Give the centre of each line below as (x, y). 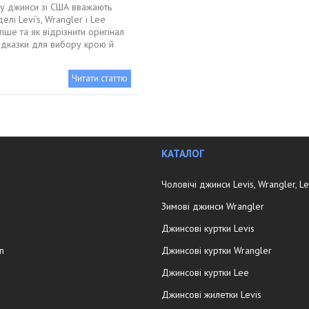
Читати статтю (99, 78)
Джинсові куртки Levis (208, 228)
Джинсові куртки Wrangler (216, 250)
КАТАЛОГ (182, 153)
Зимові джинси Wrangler (212, 206)
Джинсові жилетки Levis (211, 294)
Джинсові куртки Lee (205, 272)
